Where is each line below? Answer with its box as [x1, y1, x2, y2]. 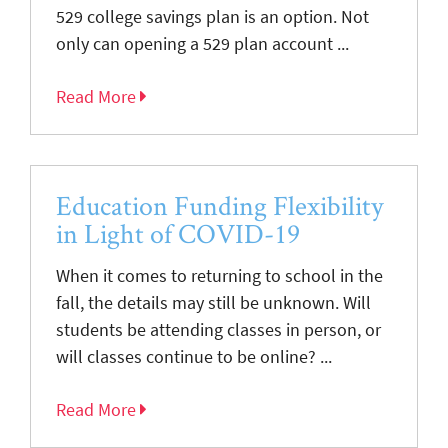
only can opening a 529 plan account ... [56, 32, 349, 55]
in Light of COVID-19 [56, 215, 300, 251]
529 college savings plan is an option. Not [56, 5, 369, 28]
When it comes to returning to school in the [56, 264, 383, 287]
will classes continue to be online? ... [56, 345, 332, 368]
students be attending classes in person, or [56, 318, 381, 341]
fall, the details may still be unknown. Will [56, 291, 371, 314]
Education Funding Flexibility [56, 187, 383, 223]
